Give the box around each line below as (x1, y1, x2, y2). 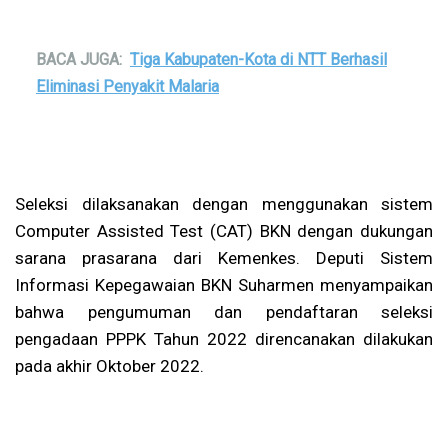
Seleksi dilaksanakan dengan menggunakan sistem (15, 194, 433, 214)
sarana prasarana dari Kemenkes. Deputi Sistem (15, 248, 433, 268)
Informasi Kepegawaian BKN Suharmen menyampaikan (15, 275, 433, 295)
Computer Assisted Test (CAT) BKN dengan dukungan (15, 221, 433, 241)
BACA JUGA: (36, 50, 122, 69)
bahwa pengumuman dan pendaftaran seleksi (15, 302, 433, 322)
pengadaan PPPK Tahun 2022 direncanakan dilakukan (15, 329, 433, 349)
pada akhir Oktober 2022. (15, 356, 204, 376)
